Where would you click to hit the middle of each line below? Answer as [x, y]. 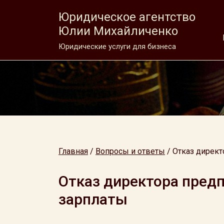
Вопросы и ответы [130, 151]
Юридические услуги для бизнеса [117, 46]
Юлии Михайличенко [118, 31]
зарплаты [93, 199]
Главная [73, 151]
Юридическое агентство [127, 17]
